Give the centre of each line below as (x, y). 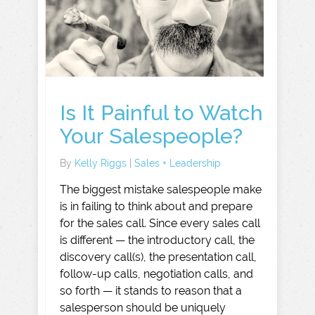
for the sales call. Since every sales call (160, 223)
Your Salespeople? (151, 136)
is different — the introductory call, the (157, 240)
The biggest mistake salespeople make (161, 189)
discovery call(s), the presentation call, (158, 257)
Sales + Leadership (178, 163)
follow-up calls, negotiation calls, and (156, 274)
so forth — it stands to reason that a (151, 290)
